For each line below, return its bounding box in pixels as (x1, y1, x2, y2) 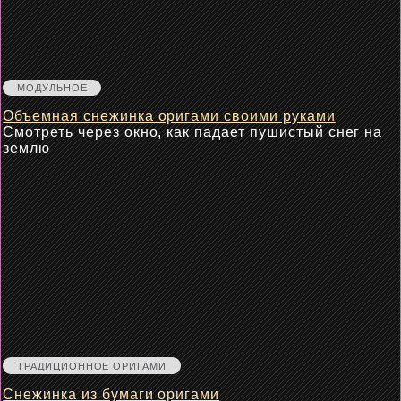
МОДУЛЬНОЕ (16, 82, 88, 93)
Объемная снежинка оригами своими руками (3, 107, 336, 124)
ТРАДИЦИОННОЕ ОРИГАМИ (16, 360, 167, 371)
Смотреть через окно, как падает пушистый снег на (3, 124, 383, 140)
